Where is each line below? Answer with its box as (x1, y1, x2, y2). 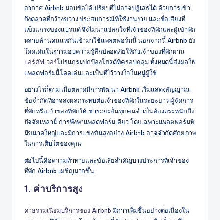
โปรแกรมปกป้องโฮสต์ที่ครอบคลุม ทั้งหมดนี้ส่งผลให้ (57, 57, 195, 66)
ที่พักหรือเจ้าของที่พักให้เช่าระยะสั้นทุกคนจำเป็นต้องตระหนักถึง (24, 107, 194, 115)
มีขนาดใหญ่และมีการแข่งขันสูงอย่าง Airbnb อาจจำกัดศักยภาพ (24, 128, 196, 137)
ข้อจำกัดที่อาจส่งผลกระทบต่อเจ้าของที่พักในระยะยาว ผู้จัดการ (24, 96, 193, 104)
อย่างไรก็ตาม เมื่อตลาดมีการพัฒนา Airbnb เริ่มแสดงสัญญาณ (24, 85, 190, 93)
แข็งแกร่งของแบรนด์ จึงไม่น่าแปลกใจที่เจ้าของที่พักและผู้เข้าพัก (24, 25, 195, 33)
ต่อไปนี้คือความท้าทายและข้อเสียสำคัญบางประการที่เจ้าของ (24, 156, 189, 164)
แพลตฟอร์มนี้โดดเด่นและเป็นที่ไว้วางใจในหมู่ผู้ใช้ (24, 68, 157, 77)
